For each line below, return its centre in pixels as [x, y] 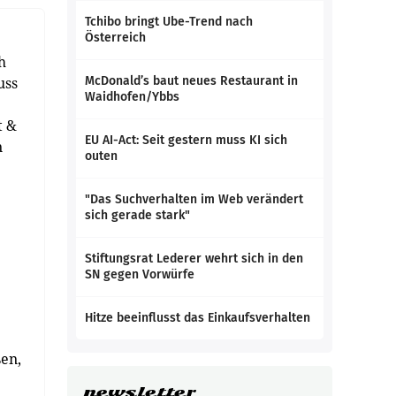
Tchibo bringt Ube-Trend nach [169, 22]
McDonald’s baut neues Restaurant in [191, 81]
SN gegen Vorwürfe [140, 274]
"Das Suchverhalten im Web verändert [194, 199]
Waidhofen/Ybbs [132, 97]
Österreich [115, 38]
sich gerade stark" [137, 215]
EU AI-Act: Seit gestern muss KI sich [186, 140]
